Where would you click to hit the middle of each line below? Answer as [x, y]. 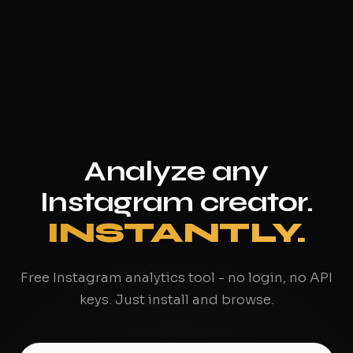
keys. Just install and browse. [176, 300]
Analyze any [176, 171]
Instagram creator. [176, 202]
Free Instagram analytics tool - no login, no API [176, 278]
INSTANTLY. [176, 233]
